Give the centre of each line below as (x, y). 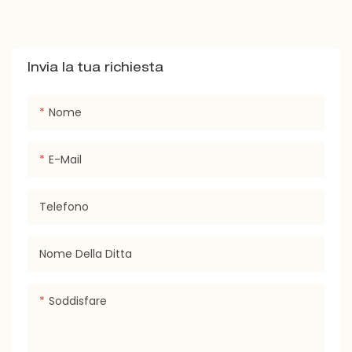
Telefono (64, 206)
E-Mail (65, 159)
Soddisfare (78, 301)
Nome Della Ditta (86, 253)
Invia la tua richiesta (95, 69)
